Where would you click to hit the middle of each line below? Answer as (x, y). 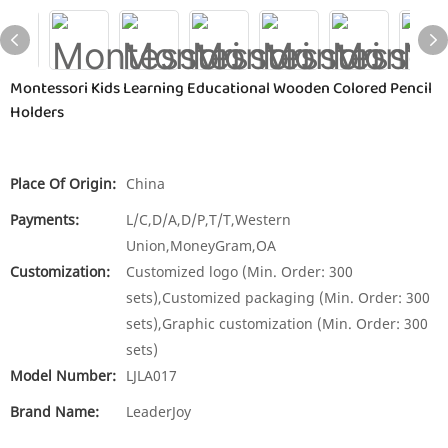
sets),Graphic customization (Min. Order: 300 (277, 323)
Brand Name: (54, 411)
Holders (37, 112)
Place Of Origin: (63, 183)
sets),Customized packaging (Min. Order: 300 (278, 297)
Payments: (44, 219)
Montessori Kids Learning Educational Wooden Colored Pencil (221, 88)
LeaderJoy (158, 411)
